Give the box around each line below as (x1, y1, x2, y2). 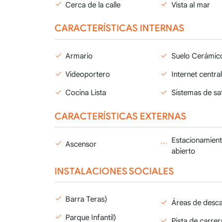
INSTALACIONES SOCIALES (54, 165, 174, 177)
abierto (171, 147, 195, 156)
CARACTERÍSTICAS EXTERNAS (54, 110, 186, 122)
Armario (65, 52, 93, 60)
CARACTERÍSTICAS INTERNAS (54, 22, 184, 34)
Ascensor (65, 139, 97, 149)
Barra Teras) (65, 194, 107, 204)
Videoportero (65, 70, 110, 79)
